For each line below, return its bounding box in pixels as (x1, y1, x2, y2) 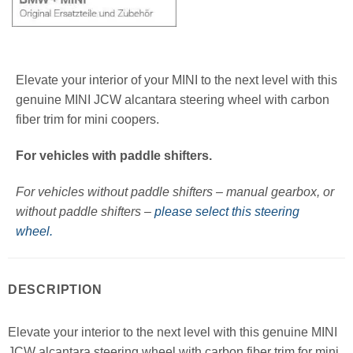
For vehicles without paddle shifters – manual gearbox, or (15, 184, 334, 199)
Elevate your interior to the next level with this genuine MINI (7, 325, 337, 339)
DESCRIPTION (7, 282, 102, 296)
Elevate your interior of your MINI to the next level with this (15, 73, 337, 87)
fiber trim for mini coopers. (15, 113, 159, 127)
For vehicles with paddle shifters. (15, 149, 212, 163)
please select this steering (154, 204, 299, 218)
